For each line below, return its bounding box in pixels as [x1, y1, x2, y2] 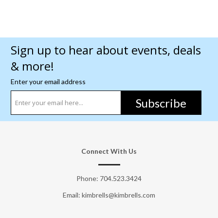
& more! [10, 58, 54, 74]
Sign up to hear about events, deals [10, 42, 201, 58]
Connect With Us [81, 146, 137, 155]
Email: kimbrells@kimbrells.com [63, 191, 155, 200]
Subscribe [136, 95, 187, 110]
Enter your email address [10, 77, 86, 86]
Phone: [76, 174, 100, 182]
